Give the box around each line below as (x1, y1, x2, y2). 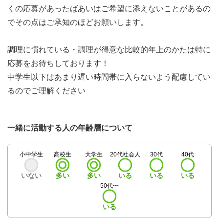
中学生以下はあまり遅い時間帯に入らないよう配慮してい (7, 73, 211, 81)
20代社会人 (110, 151, 140, 158)
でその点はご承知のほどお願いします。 (7, 18, 148, 26)
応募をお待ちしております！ (7, 59, 109, 67)
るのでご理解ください (7, 87, 86, 95)
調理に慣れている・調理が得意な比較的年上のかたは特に (7, 45, 211, 54)
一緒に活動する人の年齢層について (7, 124, 132, 132)
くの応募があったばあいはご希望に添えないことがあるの (7, 4, 211, 13)
